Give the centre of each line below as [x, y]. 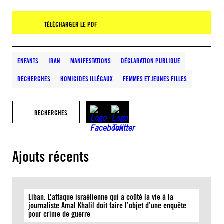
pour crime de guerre [59, 214]
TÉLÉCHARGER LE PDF [71, 24]
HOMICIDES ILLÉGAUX [87, 79]
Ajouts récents [51, 157]
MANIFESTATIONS [91, 61]
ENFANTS [28, 61]
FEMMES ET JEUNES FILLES [155, 79]
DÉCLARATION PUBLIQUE [151, 61]
